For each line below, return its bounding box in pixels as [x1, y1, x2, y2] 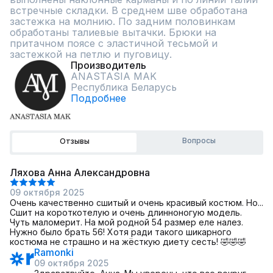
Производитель [71, 59, 146, 71]
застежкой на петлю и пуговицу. [10, 48, 172, 60]
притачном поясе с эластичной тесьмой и [10, 37, 218, 49]
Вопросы [182, 136, 216, 145]
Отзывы [59, 136, 90, 146]
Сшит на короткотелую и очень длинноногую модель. [10, 207, 242, 218]
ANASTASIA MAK [71, 70, 157, 82]
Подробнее [71, 92, 126, 104]
